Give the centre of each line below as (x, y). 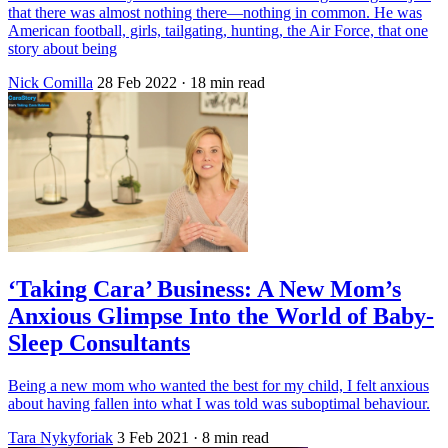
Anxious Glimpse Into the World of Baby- (221, 316)
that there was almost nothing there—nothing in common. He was (215, 13)
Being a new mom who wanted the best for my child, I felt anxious (218, 386)
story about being (62, 49)
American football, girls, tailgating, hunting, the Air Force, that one (218, 31)
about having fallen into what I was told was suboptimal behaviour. (219, 404)
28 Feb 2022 (137, 83)
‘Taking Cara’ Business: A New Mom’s (204, 289)
